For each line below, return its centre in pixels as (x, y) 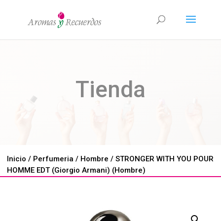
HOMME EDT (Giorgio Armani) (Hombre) (76, 170)
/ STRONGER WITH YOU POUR (161, 159)
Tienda (110, 89)
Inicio (17, 159)
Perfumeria (53, 159)
